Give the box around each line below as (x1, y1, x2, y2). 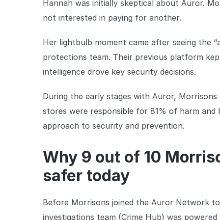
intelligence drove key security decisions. (43, 66, 196, 77)
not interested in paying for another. (43, 12, 181, 23)
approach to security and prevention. (43, 120, 187, 131)
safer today (43, 165, 130, 185)
